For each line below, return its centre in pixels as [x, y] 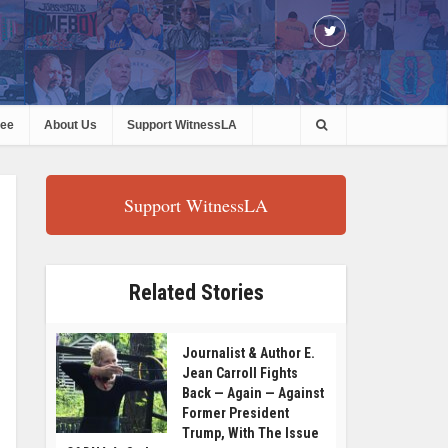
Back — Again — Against [253, 393]
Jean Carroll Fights [240, 373]
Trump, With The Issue [250, 433]
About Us [70, 125]
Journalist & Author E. [248, 353]
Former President [235, 413]
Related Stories [196, 292]
